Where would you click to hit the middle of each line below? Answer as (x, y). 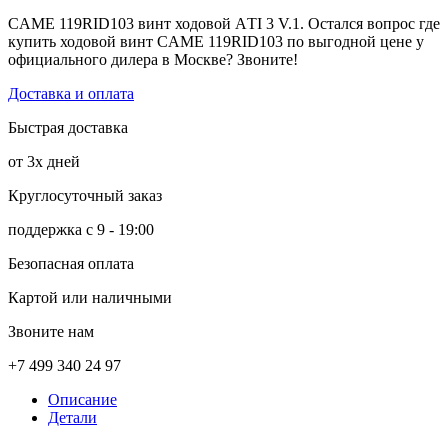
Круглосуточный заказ (85, 195)
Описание (82, 399)
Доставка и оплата (71, 93)
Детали (72, 417)
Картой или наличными (90, 297)
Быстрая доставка (68, 127)
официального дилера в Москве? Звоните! (153, 59)
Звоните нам (51, 331)
